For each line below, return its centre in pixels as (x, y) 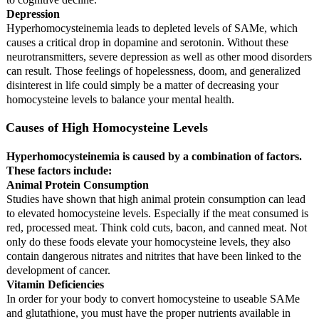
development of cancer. (58, 270)
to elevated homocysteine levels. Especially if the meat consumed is (157, 213)
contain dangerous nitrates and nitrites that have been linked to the (153, 256)
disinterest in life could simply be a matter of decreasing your (142, 85)
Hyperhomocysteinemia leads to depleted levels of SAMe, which (152, 28)
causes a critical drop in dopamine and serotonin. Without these (147, 43)
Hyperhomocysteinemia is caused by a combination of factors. (154, 156)
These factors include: (59, 170)
